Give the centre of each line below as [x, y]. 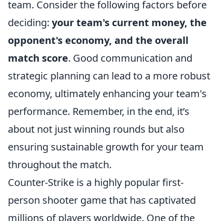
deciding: [30, 22]
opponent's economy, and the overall [98, 40]
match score [38, 58]
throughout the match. [60, 164]
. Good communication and [130, 58]
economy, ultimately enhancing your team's [107, 93]
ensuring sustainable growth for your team [106, 147]
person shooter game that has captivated [102, 200]
